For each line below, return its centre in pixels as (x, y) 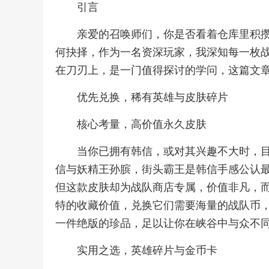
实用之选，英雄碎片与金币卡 (147, 250)
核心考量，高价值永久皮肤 (142, 124)
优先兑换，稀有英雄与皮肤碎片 (153, 97)
